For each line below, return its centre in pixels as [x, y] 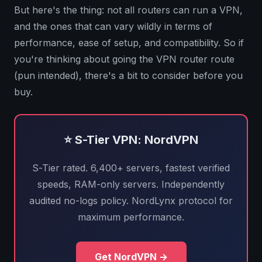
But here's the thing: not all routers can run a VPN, [128, 10]
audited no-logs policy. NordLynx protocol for [131, 201]
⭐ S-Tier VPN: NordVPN [131, 140]
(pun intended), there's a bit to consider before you [128, 76]
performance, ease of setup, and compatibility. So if [129, 43]
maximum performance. [131, 217]
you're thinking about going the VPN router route [124, 59]
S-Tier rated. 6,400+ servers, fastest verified [131, 168]
